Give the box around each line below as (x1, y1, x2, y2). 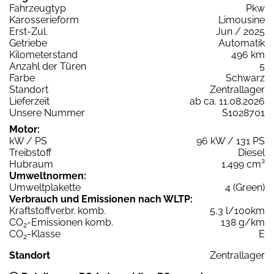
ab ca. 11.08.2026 (190, 95, 265, 108)
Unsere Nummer (9, 107, 85, 119)
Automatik (218, 37, 265, 50)
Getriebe (9, 37, 47, 50)
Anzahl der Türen (9, 61, 86, 73)
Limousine (218, 14, 265, 26)
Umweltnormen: (9, 170, 86, 182)
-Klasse (27, 228, 61, 240)
